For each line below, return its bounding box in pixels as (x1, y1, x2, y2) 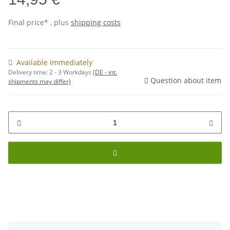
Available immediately (16, 57, 92, 68)
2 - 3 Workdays (49, 68, 93, 77)
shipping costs (71, 17, 121, 28)
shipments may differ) (8, 77, 71, 86)
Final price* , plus (8, 17, 71, 28)
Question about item (150, 75, 221, 86)
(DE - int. (93, 68, 117, 77)
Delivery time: (8, 68, 49, 77)
